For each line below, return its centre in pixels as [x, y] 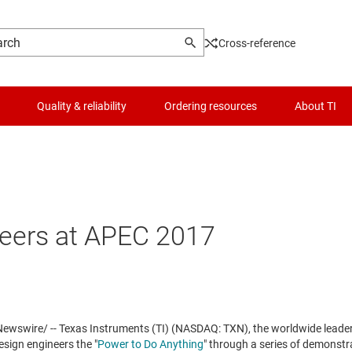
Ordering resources [211, 106]
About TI [315, 106]
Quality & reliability [82, 106]
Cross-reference [257, 43]
